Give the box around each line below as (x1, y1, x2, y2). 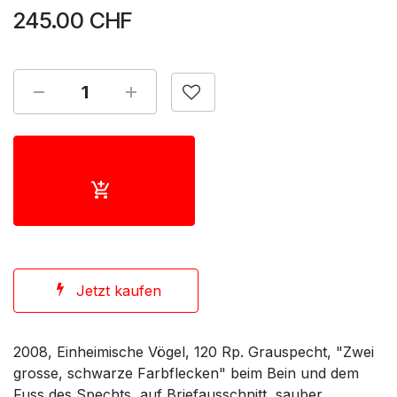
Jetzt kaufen (75, 282, 161, 300)
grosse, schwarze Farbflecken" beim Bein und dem (13, 364, 359, 382)
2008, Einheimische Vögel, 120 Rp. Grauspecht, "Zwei (13, 343, 374, 361)
